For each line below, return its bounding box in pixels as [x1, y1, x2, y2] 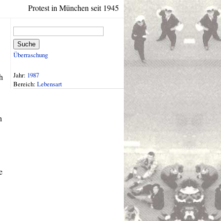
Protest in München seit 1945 [28, 2, 119, 13]
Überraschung [13, 50, 48, 60]
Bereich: [13, 79, 37, 88]
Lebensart [37, 79, 62, 88]
